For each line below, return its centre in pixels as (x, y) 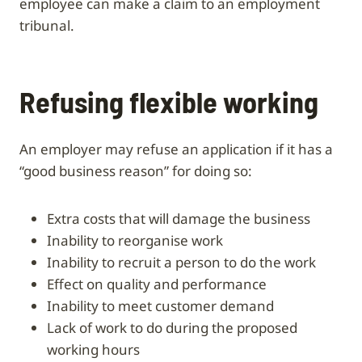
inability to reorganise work (137, 240)
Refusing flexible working (169, 101)
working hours (93, 349)
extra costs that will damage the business (182, 218)
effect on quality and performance (160, 284)
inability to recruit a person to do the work (184, 262)
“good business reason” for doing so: (136, 170)
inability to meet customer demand (163, 305)
